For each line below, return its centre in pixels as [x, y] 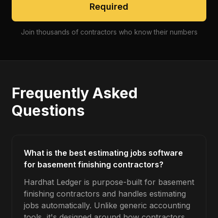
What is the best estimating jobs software [103, 153]
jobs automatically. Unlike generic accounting [107, 205]
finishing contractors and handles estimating [105, 194]
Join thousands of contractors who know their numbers [109, 32]
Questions [48, 110]
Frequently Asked [75, 93]
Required [109, 7]
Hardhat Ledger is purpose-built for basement [109, 182]
